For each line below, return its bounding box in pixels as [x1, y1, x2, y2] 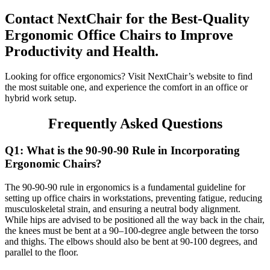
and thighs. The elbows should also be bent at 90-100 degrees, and [5, 236, 257, 246]
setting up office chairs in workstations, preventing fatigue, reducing [5, 192, 262, 203]
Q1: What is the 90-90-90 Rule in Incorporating [5, 144, 240, 157]
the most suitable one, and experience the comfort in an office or [5, 82, 248, 93]
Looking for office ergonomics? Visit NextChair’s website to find [5, 71, 253, 82]
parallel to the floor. [5, 246, 78, 257]
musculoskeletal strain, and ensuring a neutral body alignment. [5, 203, 240, 214]
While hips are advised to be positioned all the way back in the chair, [5, 214, 265, 225]
